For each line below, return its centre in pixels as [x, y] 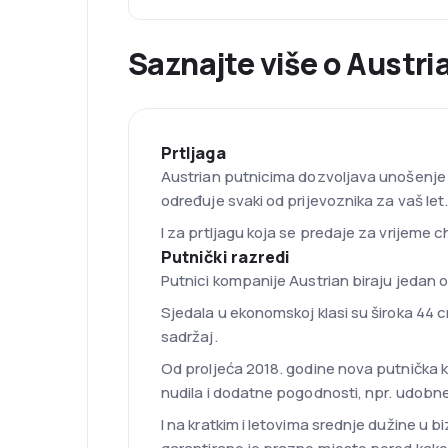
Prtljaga [193, 153]
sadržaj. [189, 337]
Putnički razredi [226, 257]
